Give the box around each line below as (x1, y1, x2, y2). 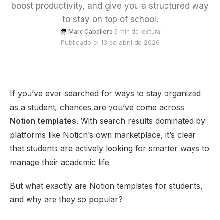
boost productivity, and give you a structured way (11, 1, 209, 11)
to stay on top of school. (62, 14, 158, 24)
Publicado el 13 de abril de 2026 (60, 38, 160, 46)
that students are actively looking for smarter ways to (10, 143, 209, 153)
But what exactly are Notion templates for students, (10, 181, 203, 191)
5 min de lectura (114, 28, 160, 35)
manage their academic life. (10, 157, 111, 167)
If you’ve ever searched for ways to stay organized (10, 88, 201, 98)
